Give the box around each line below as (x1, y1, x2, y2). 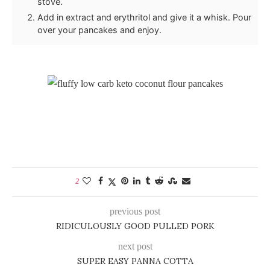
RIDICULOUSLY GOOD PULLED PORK (55, 221, 215, 232)
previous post (110, 206, 160, 217)
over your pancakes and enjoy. (37, 25, 162, 36)
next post (118, 241, 152, 252)
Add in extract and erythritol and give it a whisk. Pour (37, 12, 251, 23)
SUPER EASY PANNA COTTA (77, 256, 193, 267)
